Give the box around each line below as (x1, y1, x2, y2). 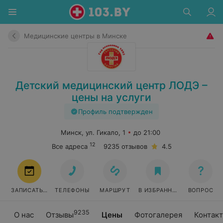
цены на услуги (72, 91, 151, 104)
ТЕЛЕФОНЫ (55, 187, 90, 194)
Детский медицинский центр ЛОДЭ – (15, 79, 208, 92)
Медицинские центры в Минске (24, 32, 127, 40)
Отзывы (46, 210, 74, 220)
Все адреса (51, 142, 88, 150)
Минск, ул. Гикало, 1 (61, 128, 125, 136)
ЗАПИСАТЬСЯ (10, 187, 51, 194)
